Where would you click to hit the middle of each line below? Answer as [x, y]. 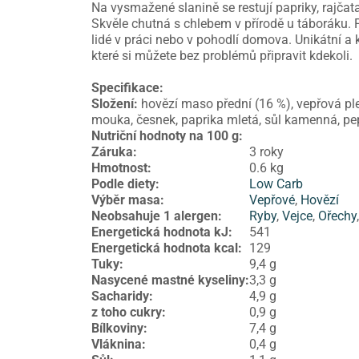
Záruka [112, 152]
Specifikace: [127, 88]
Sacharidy [120, 296]
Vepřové [272, 200]
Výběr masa [126, 200]
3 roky [266, 152]
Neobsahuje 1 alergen [155, 216]
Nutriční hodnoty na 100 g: [167, 136]
